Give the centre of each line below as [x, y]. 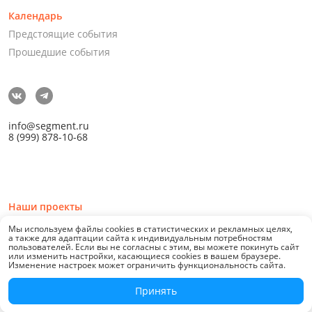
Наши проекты [45, 206]
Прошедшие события [59, 52]
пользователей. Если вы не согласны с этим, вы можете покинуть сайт [154, 247]
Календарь [35, 16]
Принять [156, 291]
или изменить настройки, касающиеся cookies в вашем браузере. [145, 256]
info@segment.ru [48, 126]
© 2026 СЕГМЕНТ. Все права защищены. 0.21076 [125, 278]
